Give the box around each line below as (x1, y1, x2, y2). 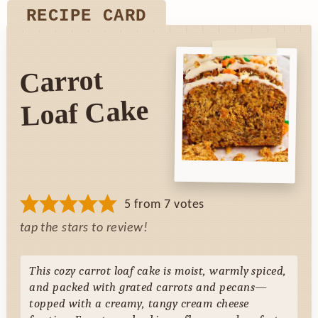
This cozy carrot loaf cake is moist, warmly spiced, (29, 264, 287, 278)
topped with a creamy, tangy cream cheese (29, 297, 249, 311)
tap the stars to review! (19, 222, 148, 234)
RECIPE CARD (26, 6, 147, 26)
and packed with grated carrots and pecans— (29, 280, 268, 295)
